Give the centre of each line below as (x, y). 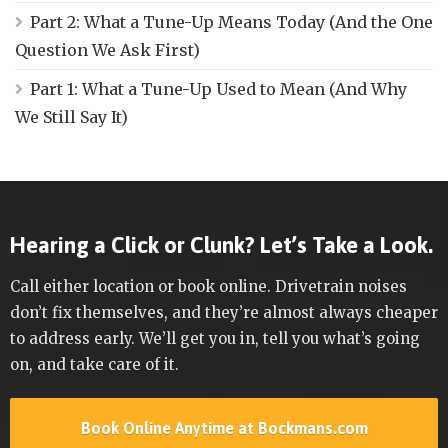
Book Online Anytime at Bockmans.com (224, 427)
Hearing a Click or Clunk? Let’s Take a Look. (221, 244)
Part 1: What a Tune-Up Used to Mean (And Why (218, 88)
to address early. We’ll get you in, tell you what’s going (215, 338)
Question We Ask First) (107, 49)
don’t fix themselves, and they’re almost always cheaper (224, 312)
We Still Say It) (71, 116)
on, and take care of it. (94, 364)
